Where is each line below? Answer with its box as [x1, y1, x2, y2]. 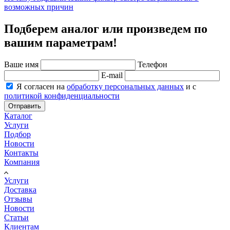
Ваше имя [4, 60, 41, 69]
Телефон [138, 60, 167, 69]
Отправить [8, 102, 41, 110]
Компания [4, 158, 40, 167]
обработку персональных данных [67, 82, 184, 91]
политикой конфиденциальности [4, 91, 120, 101]
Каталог [4, 111, 32, 121]
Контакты [4, 148, 39, 158]
